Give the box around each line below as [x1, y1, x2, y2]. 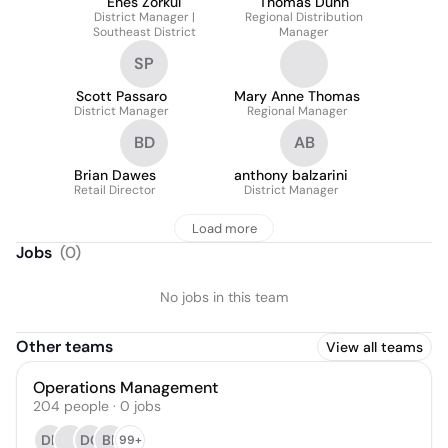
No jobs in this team [160, 288, 288, 306]
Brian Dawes [74, 166, 156, 184]
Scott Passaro [76, 87, 167, 105]
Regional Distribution [245, 9, 363, 25]
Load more [191, 219, 257, 237]
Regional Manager [246, 103, 348, 119]
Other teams [16, 336, 113, 357]
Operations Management [33, 377, 218, 398]
